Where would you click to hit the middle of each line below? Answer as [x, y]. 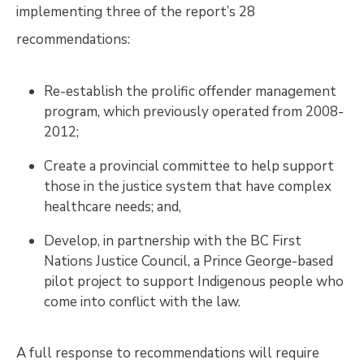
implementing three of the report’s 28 [135, 11]
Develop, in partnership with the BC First [172, 240]
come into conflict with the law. [142, 301]
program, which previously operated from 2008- [193, 111]
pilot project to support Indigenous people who [193, 281]
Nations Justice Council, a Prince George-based [188, 261]
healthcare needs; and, [112, 206]
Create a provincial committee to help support [188, 166]
